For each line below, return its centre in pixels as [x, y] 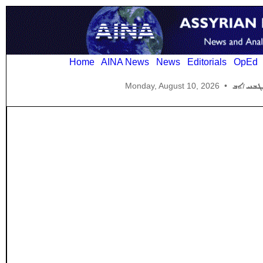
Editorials [207, 62]
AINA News [125, 62]
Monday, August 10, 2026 [172, 86]
